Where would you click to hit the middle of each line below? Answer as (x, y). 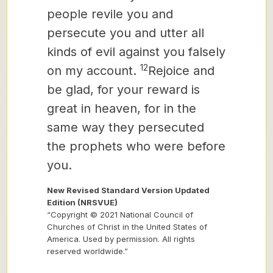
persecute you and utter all (126, 33)
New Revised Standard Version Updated (128, 190)
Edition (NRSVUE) (82, 202)
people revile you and (110, 14)
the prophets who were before (136, 146)
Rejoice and (181, 71)
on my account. (92, 71)
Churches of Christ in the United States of (127, 227)
